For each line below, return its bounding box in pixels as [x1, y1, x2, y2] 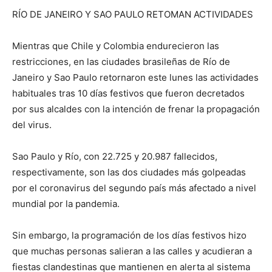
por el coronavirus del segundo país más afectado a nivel [12, 182, 256, 194]
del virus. [12, 118, 52, 131]
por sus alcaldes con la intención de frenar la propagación [12, 103, 260, 115]
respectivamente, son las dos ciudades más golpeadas [12, 166, 246, 178]
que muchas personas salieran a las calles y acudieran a [12, 245, 252, 257]
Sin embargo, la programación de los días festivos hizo [12, 229, 246, 241]
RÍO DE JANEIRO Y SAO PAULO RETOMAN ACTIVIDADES [12, 8, 253, 20]
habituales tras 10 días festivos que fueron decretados [12, 87, 245, 99]
